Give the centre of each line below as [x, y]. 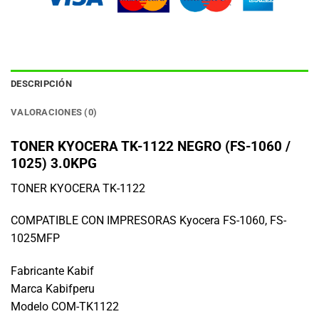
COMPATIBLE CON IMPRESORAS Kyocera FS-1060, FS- [148, 221]
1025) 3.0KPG [54, 163]
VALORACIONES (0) [54, 112]
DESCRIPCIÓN [41, 83]
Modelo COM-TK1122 [65, 307]
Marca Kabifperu [53, 289]
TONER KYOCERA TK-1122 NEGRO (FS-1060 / [151, 146]
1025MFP [35, 239]
